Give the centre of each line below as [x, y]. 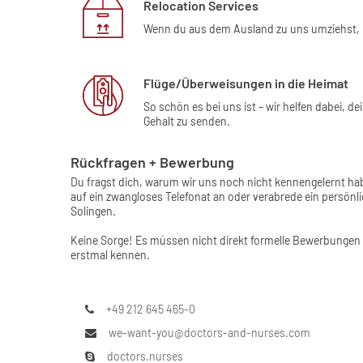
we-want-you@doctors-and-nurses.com [209, 333]
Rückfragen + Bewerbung [152, 162]
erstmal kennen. [110, 255]
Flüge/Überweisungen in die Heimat [246, 83]
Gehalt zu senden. [187, 122]
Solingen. [93, 211]
